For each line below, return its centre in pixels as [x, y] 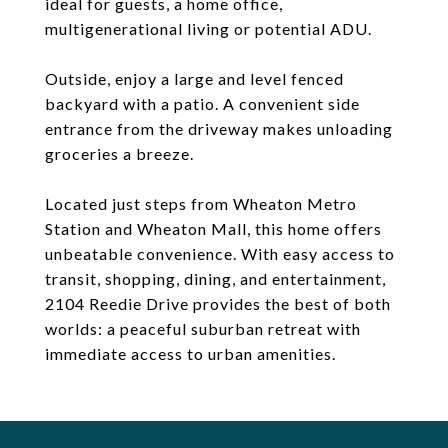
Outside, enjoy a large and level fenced [194, 78]
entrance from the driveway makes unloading [219, 128]
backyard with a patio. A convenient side [202, 103]
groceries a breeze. [119, 153]
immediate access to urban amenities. [190, 353]
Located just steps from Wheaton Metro [201, 203]
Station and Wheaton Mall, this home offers [213, 228]
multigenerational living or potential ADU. [208, 28]
